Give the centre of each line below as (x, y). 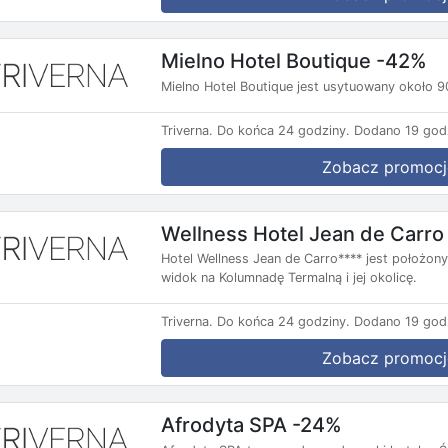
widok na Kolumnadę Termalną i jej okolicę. (289, 278)
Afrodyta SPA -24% (251, 424)
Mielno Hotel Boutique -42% (294, 60)
